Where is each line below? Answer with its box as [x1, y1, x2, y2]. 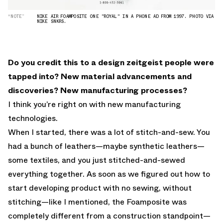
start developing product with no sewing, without [8, 182, 192, 194]
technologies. [8, 112, 58, 124]
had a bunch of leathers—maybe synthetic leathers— [8, 140, 205, 152]
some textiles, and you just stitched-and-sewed [8, 154, 185, 166]
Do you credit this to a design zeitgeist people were [8, 57, 214, 69]
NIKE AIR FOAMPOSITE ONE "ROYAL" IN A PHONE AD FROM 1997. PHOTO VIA [36, 13, 214, 20]
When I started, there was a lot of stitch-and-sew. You [8, 126, 210, 138]
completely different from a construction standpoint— [8, 210, 211, 222]
